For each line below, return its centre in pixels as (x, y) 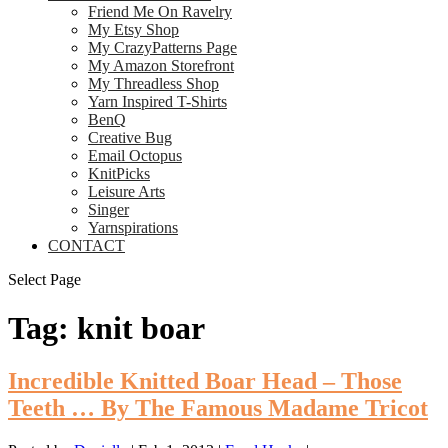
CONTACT (86, 245)
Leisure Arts (126, 191)
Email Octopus (135, 155)
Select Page (44, 279)
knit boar (141, 327)
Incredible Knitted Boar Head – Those (205, 381)
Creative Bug (130, 137)
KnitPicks (119, 173)
